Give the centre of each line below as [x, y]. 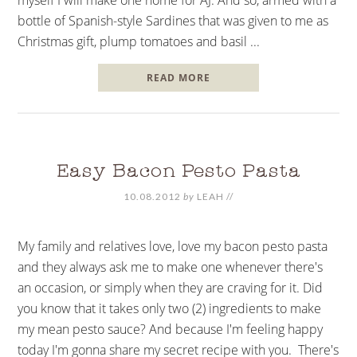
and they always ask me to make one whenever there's [171, 267]
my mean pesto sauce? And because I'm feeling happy [171, 329]
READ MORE [178, 77]
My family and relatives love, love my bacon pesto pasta [173, 246]
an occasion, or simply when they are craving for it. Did [171, 287]
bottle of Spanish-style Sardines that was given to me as [173, 20]
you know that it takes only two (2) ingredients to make [170, 308]
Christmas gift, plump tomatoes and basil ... [139, 41]
